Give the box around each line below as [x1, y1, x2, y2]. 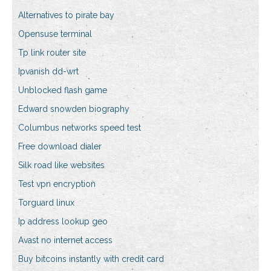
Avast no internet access [18, 235, 113, 246]
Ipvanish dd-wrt [18, 67, 79, 77]
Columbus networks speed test [18, 123, 141, 133]
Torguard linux [18, 198, 74, 208]
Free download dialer [18, 142, 102, 152]
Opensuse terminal [18, 29, 92, 39]
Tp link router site [18, 48, 86, 58]
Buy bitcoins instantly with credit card [18, 254, 164, 264]
